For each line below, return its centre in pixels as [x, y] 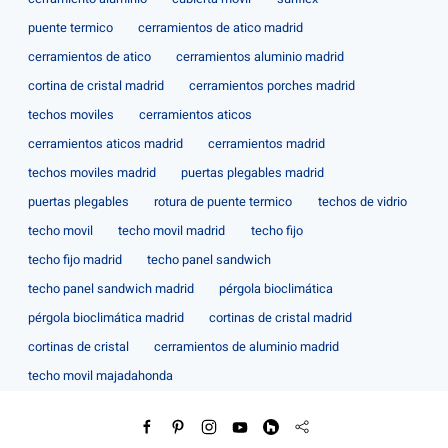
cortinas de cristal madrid [281, 317]
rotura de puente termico [223, 201]
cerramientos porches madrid [272, 85]
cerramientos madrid [267, 143]
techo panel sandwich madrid [110, 288]
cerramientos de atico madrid [221, 27]
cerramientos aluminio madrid [260, 56]
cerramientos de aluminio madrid [247, 346]
